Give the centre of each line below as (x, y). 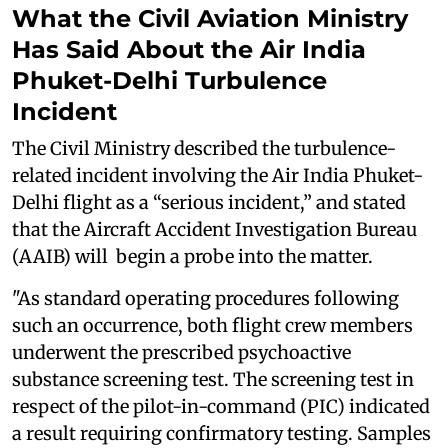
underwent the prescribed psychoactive (181, 352)
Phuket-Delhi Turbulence (169, 80)
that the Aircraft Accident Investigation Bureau (214, 229)
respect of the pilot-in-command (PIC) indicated (221, 406)
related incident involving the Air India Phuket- (217, 175)
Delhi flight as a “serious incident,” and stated (209, 202)
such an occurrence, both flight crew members (212, 325)
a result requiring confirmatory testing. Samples (221, 433)
